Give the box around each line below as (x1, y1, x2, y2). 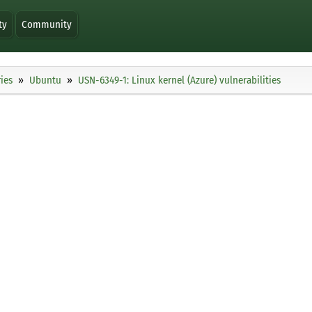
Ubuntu (29, 74, 61, 87)
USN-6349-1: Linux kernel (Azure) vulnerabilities (78, 74, 281, 87)
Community (22, 18, 72, 31)
